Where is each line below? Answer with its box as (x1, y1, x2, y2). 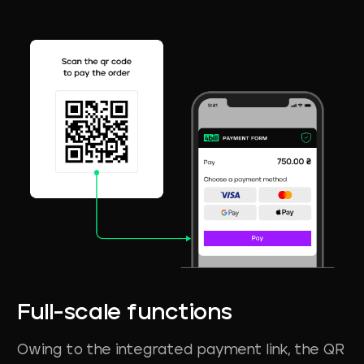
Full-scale (16, 302, 121, 326)
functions (126, 302, 232, 326)
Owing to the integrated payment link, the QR (16, 343, 344, 358)
